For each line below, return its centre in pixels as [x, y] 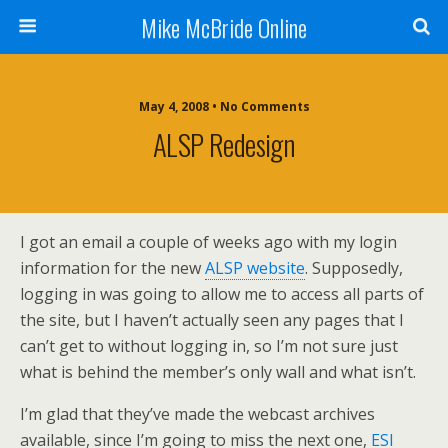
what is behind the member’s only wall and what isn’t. [218, 372]
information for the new [112, 268]
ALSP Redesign [224, 144]
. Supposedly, [354, 268]
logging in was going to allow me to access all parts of [222, 294]
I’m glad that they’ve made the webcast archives [197, 414]
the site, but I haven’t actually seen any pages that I [212, 320]
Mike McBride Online [224, 27]
